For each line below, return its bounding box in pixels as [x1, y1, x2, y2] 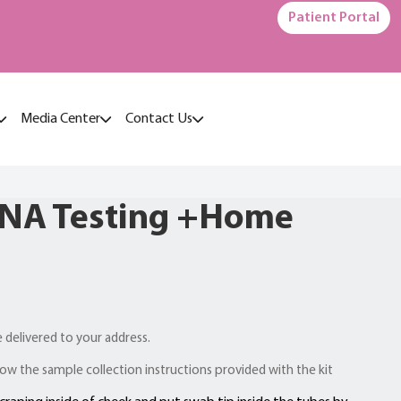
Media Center [21, 111, 100, 126]
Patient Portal [288, 11, 380, 25]
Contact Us [125, 111, 192, 126]
